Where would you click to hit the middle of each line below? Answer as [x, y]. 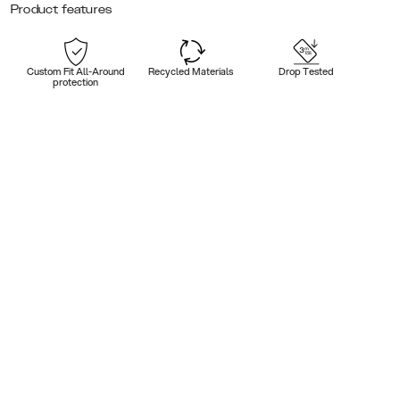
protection [76, 82]
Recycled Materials [191, 71]
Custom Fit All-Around [75, 71]
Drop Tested [307, 71]
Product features [62, 9]
